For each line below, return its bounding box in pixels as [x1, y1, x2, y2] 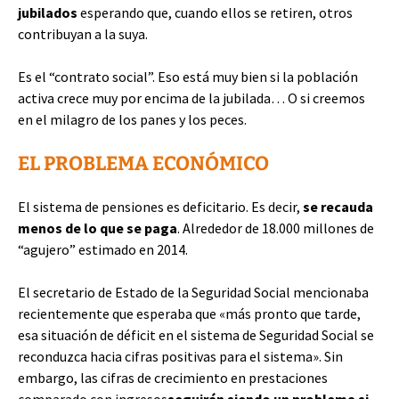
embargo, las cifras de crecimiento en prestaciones [18, 369, 328, 387]
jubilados [18, 4, 77, 21]
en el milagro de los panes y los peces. [18, 110, 247, 128]
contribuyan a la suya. [18, 25, 148, 43]
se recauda [303, 198, 373, 216]
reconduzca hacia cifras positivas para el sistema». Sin [18, 347, 343, 365]
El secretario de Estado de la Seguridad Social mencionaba [18, 283, 369, 301]
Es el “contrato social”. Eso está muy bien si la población [18, 68, 358, 85]
